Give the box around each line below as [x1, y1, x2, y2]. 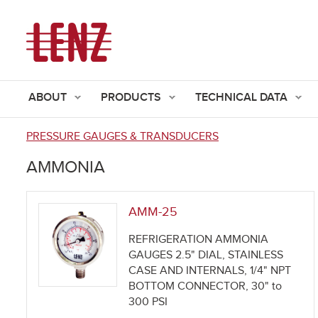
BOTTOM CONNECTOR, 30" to [128, 280, 282, 294]
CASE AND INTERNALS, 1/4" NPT [128, 264, 291, 278]
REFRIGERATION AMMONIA [128, 233, 268, 247]
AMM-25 [128, 204, 177, 220]
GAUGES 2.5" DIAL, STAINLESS [128, 248, 283, 263]
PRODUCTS [101, 91, 161, 104]
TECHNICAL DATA [195, 91, 287, 104]
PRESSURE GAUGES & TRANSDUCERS [26, 130, 219, 143]
